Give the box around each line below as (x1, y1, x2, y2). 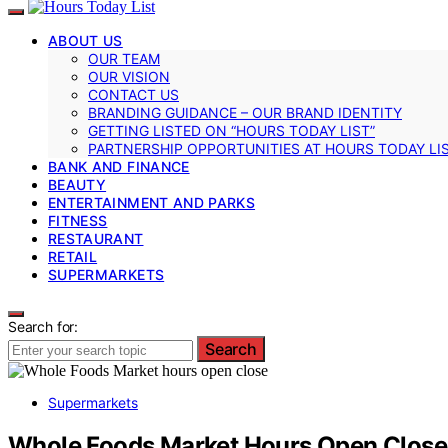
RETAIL (48, 247, 98, 265)
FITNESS (48, 211, 108, 229)
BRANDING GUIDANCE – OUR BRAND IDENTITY (88, 103, 402, 121)
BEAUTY (48, 175, 107, 193)
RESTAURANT (48, 229, 144, 247)
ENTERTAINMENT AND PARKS (48, 193, 256, 211)
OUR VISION (88, 67, 170, 85)
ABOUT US (48, 31, 123, 49)
